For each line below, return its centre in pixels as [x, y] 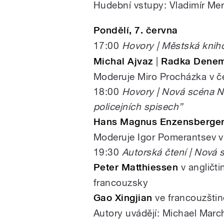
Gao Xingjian [123, 198]
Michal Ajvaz [123, 61]
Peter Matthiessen [136, 167]
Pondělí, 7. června [136, 30]
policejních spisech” [138, 107]
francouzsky [121, 183]
